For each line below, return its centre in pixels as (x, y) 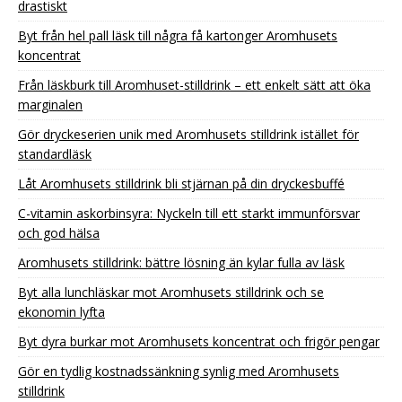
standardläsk (55, 153)
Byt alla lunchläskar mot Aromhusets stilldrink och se (171, 292)
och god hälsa (59, 232)
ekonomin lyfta (61, 311)
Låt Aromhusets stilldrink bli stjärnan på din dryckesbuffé (181, 183)
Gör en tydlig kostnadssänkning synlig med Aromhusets (179, 371)
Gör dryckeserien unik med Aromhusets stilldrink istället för (188, 134)
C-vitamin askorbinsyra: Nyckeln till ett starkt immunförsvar (189, 213)
